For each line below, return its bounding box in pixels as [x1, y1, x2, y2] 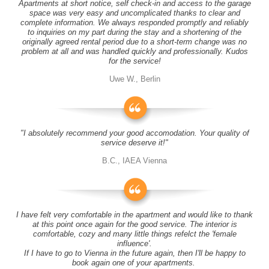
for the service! [108, 56, 161, 65]
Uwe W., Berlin [109, 74, 160, 83]
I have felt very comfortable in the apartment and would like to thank [16, 210, 253, 219]
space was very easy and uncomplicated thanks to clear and [29, 8, 240, 17]
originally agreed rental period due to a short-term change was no [22, 37, 247, 46]
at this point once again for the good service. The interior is [32, 220, 237, 229]
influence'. [117, 239, 152, 248]
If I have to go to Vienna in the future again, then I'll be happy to [23, 249, 246, 258]
